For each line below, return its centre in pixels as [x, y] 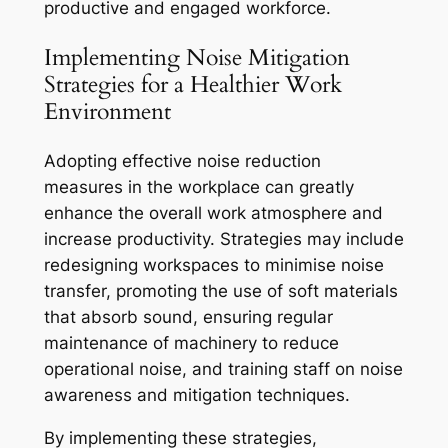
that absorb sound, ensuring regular [188, 317]
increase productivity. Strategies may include [223, 239]
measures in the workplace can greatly [198, 187]
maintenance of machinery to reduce [191, 343]
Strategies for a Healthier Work [192, 84]
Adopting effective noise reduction [182, 161]
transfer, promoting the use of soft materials [220, 291]
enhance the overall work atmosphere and [213, 213]
